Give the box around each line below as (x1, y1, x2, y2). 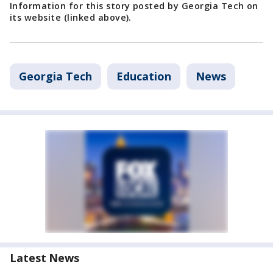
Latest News (10, 250, 79, 265)
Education (116, 69, 171, 83)
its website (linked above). (10, 12, 135, 23)
